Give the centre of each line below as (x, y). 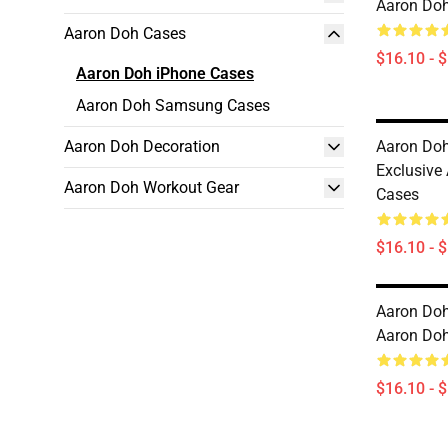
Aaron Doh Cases (125, 33)
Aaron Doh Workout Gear (151, 187)
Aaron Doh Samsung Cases (173, 105)
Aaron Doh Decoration (142, 146)
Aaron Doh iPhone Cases (165, 73)
